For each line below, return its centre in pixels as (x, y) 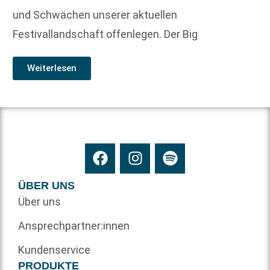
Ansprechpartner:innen (74, 225)
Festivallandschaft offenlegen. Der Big (105, 34)
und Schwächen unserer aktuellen (95, 14)
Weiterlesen (52, 68)
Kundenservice (54, 250)
